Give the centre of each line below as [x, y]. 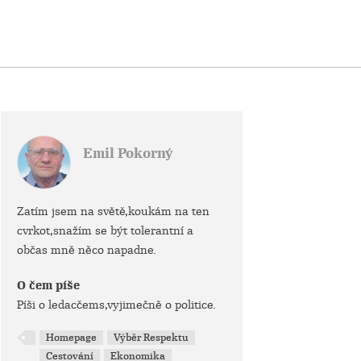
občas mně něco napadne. [87, 250]
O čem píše [48, 285]
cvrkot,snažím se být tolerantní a [105, 230]
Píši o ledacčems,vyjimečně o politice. [116, 305]
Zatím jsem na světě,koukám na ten [113, 211]
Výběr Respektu [151, 338]
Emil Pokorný [128, 154]
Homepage [72, 338]
